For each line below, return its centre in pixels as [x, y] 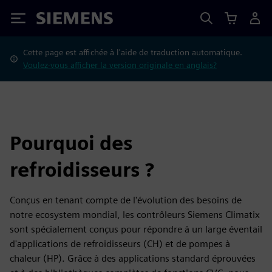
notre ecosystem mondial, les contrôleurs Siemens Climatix [135, 215]
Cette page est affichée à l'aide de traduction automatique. [132, 52]
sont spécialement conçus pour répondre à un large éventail [136, 229]
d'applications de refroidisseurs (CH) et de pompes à [120, 244]
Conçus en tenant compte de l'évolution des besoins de [126, 200]
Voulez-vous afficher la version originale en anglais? [120, 65]
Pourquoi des [71, 143]
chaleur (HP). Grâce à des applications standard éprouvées [133, 258]
